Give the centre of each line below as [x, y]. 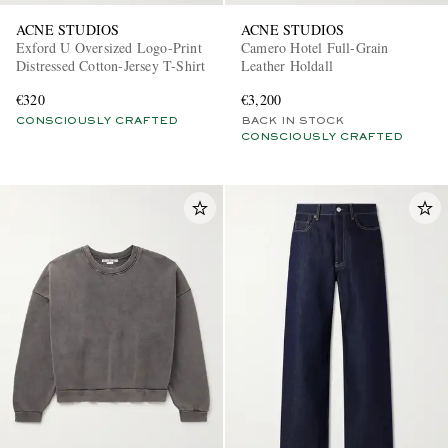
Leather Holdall [287, 65]
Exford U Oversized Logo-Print [109, 47]
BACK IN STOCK [292, 120]
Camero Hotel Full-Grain [315, 47]
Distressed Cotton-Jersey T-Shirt [111, 65]
